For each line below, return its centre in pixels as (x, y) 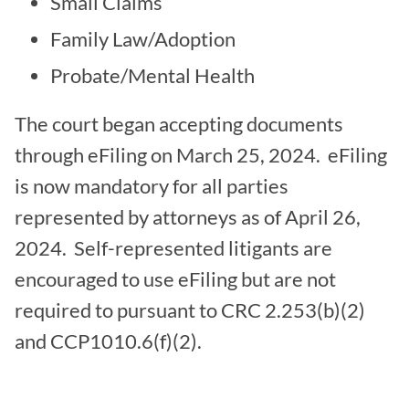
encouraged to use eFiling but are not (175, 279)
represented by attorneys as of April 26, (188, 217)
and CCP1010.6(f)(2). (108, 341)
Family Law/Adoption (143, 40)
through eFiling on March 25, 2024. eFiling (201, 155)
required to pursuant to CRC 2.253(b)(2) (190, 310)
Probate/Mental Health (152, 76)
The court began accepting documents (179, 124)
